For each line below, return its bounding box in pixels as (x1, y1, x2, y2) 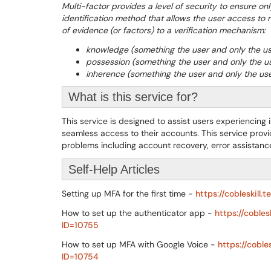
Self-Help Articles (68, 163, 160, 176)
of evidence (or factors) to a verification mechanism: (62, 25, 266, 36)
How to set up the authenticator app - (62, 207, 215, 218)
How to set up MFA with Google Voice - (62, 239, 218, 250)
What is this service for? (68, 90, 198, 103)
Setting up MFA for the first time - (62, 188, 195, 199)
